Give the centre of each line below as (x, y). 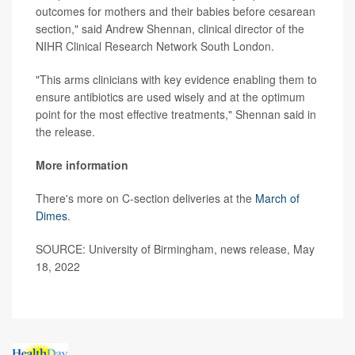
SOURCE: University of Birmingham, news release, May (175, 248)
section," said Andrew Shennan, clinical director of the (170, 28)
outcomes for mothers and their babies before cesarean (176, 11)
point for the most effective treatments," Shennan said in (176, 114)
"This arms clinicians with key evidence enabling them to (176, 79)
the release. (65, 131)
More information (82, 164)
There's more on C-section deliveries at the (145, 198)
